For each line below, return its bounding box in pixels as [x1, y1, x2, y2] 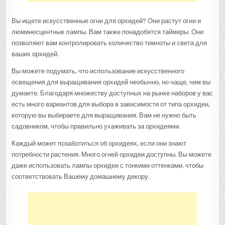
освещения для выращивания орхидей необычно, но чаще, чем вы [12, 78, 211, 86]
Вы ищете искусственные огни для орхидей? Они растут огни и [12, 17, 201, 25]
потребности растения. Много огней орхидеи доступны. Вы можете [12, 150, 212, 158]
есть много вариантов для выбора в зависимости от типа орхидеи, [12, 100, 210, 108]
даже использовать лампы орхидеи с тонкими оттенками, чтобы [12, 161, 204, 169]
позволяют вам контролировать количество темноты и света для [12, 39, 207, 47]
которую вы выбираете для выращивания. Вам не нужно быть [12, 111, 197, 119]
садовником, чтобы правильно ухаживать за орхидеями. [12, 122, 181, 130]
